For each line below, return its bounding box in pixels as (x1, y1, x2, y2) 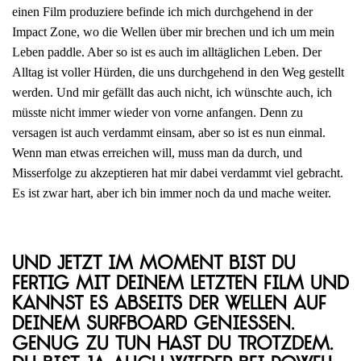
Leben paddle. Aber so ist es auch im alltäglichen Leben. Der (12, 45, 322, 60)
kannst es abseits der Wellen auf (12, 295, 326, 314)
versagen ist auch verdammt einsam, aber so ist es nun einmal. (12, 126, 326, 140)
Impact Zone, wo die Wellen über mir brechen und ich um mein (12, 25, 334, 39)
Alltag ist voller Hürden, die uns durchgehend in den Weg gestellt (12, 65, 344, 80)
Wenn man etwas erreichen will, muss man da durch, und (12, 146, 302, 160)
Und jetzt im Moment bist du (12, 255, 296, 274)
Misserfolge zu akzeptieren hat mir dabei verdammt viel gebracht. (12, 166, 343, 180)
